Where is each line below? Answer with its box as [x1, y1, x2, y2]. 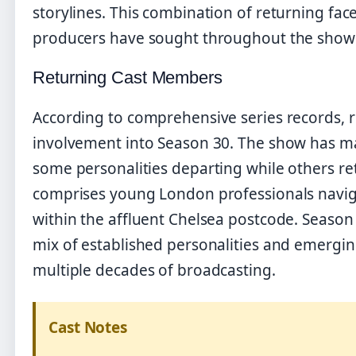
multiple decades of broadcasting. [33, 259, 276, 281]
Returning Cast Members [33, 67, 222, 87]
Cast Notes [48, 316, 127, 338]
